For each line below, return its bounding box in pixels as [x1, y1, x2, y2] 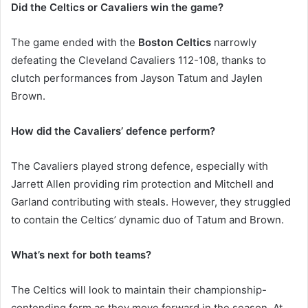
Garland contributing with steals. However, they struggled [11, 195, 291, 209]
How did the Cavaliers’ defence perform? [11, 124, 215, 138]
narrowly [211, 36, 256, 49]
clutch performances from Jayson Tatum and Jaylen [11, 71, 263, 85]
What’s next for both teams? [11, 248, 151, 262]
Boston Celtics [138, 36, 211, 49]
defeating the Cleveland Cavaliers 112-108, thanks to [11, 54, 266, 67]
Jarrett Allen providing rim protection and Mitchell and [11, 177, 274, 191]
